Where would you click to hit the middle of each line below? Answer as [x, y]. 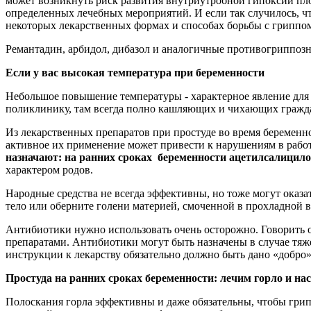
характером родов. [49, 169]
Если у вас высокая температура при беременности [135, 72]
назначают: [34, 157]
